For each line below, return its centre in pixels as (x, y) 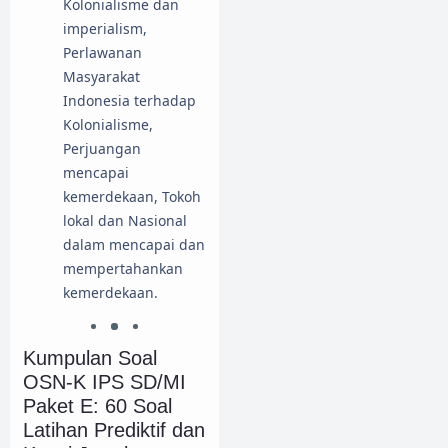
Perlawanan (102, 53)
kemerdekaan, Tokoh (132, 197)
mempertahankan (123, 269)
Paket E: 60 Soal (97, 405)
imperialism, (105, 29)
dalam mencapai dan (134, 245)
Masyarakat (101, 77)
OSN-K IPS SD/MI (104, 381)
